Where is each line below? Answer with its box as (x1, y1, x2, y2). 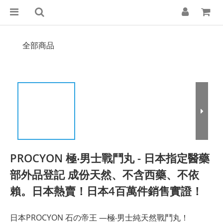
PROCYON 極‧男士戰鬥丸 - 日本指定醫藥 (10, 150, 210, 165)
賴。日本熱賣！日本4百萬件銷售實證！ (10, 183, 203, 198)
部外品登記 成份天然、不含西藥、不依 (10, 167, 199, 182)
